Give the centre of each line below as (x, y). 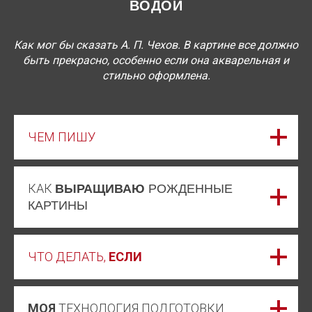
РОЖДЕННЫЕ (190, 188)
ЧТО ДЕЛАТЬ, (68, 256)
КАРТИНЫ (58, 205)
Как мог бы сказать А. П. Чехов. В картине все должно (156, 45)
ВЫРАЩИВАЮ (102, 188)
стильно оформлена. (156, 75)
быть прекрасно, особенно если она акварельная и (156, 60)
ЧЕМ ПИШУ (62, 136)
